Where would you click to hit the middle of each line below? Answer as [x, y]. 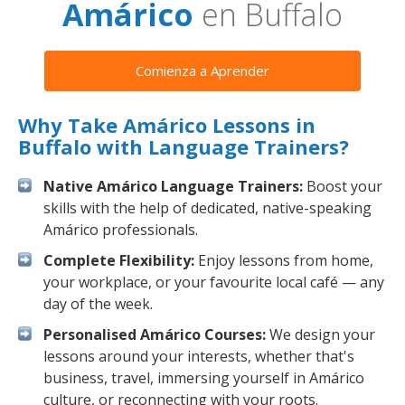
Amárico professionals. [121, 230]
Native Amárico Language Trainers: [173, 186]
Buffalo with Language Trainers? [184, 146]
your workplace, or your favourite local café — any [214, 282]
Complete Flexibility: [119, 260]
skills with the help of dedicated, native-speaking [207, 208]
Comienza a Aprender [202, 71]
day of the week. [98, 304]
